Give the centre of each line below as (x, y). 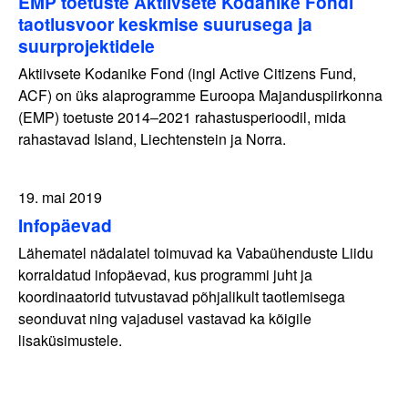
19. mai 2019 (60, 198)
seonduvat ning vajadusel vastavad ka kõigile (165, 319)
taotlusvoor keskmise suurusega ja (165, 24)
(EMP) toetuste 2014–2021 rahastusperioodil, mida (182, 117)
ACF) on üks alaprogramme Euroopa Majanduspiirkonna (200, 96)
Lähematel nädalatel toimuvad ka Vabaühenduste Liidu (196, 253)
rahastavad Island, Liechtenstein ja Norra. (152, 139)
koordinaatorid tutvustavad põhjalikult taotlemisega (182, 297)
